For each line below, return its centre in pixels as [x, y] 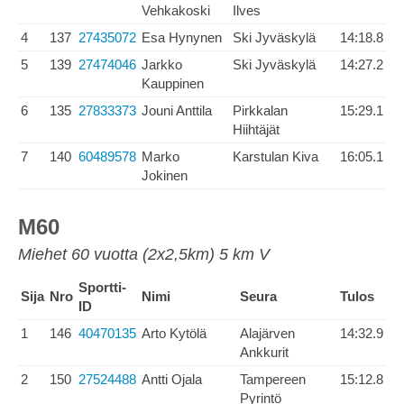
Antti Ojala [172, 379]
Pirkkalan [260, 110]
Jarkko [162, 64]
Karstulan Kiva [275, 156]
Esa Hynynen [182, 37]
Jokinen [165, 175]
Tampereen [273, 379]
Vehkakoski [176, 10]
